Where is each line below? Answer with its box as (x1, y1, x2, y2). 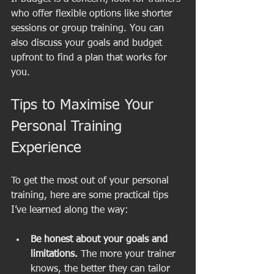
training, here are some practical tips (11, 190, 171, 201)
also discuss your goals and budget (11, 38, 165, 48)
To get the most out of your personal (11, 176, 172, 186)
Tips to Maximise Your (11, 97, 158, 113)
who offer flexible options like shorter (11, 9, 176, 19)
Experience (11, 140, 81, 155)
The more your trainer (78, 249, 179, 259)
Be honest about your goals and (31, 234, 171, 245)
